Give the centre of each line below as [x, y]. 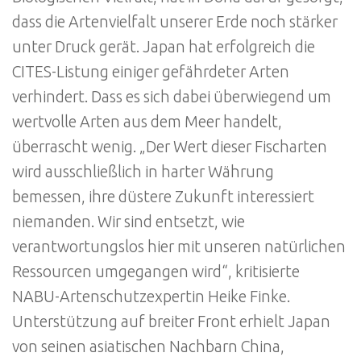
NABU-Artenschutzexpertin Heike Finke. [151, 297]
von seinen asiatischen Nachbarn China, [148, 347]
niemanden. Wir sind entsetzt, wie [129, 222]
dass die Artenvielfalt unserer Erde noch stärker [175, 22]
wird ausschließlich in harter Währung [143, 172]
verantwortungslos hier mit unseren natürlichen [179, 247]
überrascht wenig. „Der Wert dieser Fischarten [170, 147]
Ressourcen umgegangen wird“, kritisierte [156, 272]
